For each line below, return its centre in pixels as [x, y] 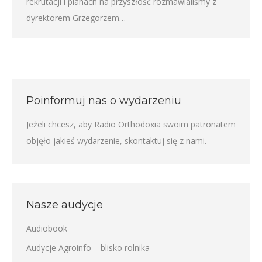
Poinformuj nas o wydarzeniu [104, 101]
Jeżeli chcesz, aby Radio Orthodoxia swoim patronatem [131, 125]
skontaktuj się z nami [165, 141]
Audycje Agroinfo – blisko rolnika [88, 248]
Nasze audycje [65, 205]
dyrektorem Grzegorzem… [76, 18]
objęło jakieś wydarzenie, [75, 141]
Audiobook [47, 229]
